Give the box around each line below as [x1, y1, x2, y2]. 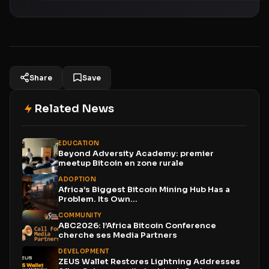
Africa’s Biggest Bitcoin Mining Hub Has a [58, 184, 230, 195]
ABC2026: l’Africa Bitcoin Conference [58, 220, 216, 231]
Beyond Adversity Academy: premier [58, 148, 214, 159]
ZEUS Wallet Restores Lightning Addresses [58, 256, 240, 267]
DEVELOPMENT [58, 247, 109, 255]
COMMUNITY [58, 211, 102, 219]
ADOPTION [58, 175, 96, 183]
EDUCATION [58, 139, 100, 147]
